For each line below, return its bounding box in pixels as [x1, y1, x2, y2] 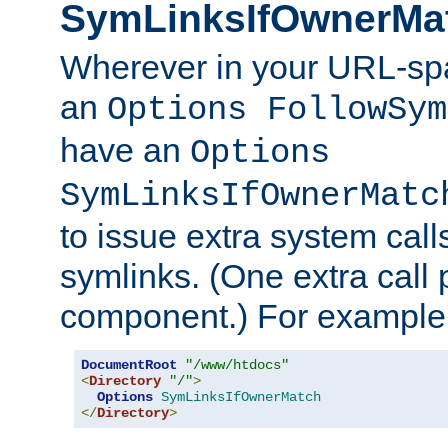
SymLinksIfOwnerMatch [161, 389, 321, 406]
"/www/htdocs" [185, 357, 289, 374]
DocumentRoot [81, 357, 177, 374]
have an [60, 131, 190, 170]
